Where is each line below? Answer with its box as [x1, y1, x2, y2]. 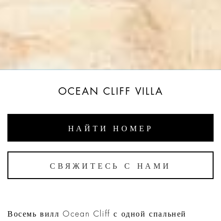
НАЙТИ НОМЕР [68, 125, 153, 133]
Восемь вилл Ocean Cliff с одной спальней [7, 210, 186, 219]
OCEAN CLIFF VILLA [58, 86, 163, 97]
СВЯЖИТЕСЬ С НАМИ [50, 162, 171, 171]
